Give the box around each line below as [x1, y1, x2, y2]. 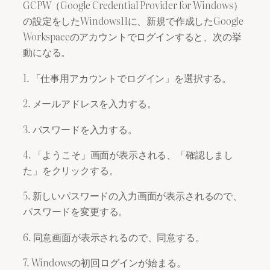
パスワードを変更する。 [23, 204, 128, 219]
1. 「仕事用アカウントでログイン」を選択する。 [23, 70, 232, 85]
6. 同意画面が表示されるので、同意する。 [23, 229, 205, 244]
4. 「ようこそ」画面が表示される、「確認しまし [23, 146, 234, 162]
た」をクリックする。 [23, 162, 119, 177]
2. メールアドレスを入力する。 [23, 96, 157, 111]
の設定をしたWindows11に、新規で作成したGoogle [23, 13, 244, 28]
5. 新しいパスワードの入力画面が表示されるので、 [23, 188, 242, 203]
